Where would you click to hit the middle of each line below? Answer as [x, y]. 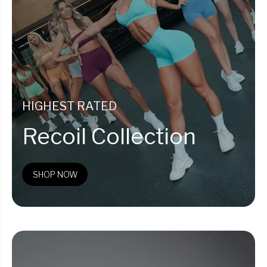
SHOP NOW [55, 174]
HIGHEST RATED [69, 106]
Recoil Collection [109, 136]
